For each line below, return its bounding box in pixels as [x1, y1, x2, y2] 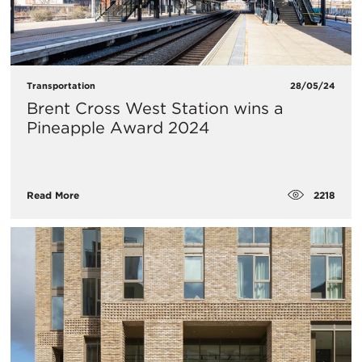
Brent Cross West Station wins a [27, 98, 284, 118]
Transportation [27, 79, 95, 91]
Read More [27, 189, 79, 202]
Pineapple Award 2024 [27, 117, 209, 137]
